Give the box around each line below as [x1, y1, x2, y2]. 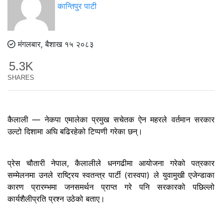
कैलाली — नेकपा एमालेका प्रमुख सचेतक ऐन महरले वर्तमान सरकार [7, 114, 215, 124]
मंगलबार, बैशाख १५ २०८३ [15, 39, 94, 49]
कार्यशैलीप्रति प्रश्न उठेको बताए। [7, 193, 105, 204]
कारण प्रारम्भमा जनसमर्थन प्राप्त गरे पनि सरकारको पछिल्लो [7, 181, 215, 192]
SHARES [7, 74, 34, 81]
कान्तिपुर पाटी [57, 1, 97, 11]
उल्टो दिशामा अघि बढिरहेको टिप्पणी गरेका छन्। [7, 126, 143, 136]
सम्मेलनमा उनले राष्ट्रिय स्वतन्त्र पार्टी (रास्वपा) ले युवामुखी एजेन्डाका [7, 169, 215, 180]
